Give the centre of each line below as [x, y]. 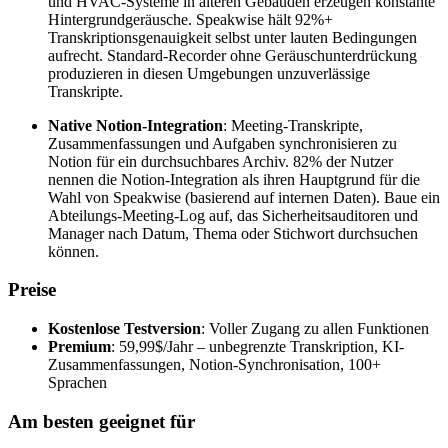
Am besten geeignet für [101, 421]
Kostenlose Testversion [124, 329]
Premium [79, 347]
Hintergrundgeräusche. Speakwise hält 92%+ [190, 19]
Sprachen [77, 383]
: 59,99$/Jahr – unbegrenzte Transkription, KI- [257, 347]
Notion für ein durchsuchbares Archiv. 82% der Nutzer [220, 161]
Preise [32, 290]
